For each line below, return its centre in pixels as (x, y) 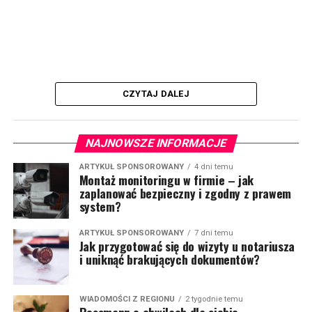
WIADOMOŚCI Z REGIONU (127, 299)
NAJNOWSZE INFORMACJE (156, 143)
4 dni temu (213, 167)
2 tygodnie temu (214, 299)
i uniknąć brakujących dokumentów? (170, 259)
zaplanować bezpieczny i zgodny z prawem (185, 193)
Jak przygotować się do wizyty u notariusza (187, 246)
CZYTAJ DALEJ (156, 94)
